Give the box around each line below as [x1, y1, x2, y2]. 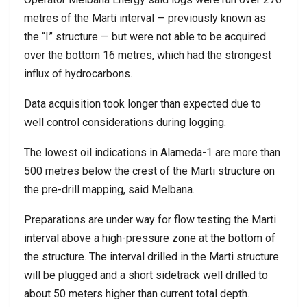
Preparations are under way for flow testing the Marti [24, 212, 276, 226]
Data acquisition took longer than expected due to [24, 97, 261, 110]
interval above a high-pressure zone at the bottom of [24, 231, 275, 245]
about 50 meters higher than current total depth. [24, 286, 249, 300]
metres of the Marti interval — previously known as [24, 11, 266, 25]
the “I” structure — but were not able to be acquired [24, 29, 266, 43]
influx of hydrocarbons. [24, 66, 132, 80]
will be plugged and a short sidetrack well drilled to [24, 268, 268, 282]
